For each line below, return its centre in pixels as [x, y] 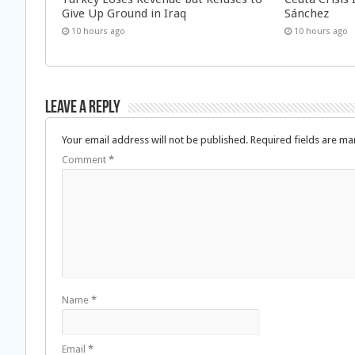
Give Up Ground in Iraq [124, 14]
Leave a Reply [83, 109]
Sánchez [307, 14]
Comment [85, 160]
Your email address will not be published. [155, 140]
